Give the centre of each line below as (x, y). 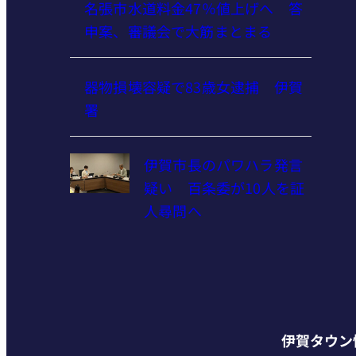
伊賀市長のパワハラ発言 (223, 165)
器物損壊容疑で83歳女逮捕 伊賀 (193, 86)
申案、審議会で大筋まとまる (178, 31)
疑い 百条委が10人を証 (224, 188)
